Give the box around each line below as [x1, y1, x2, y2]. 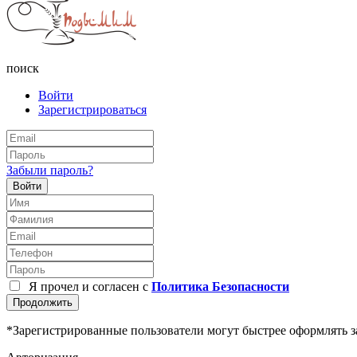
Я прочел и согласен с [22, 280, 151, 294]
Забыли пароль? [6, 163, 93, 178]
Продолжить [13, 296, 73, 309]
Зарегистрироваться [38, 103, 147, 117]
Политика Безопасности [151, 280, 289, 294]
